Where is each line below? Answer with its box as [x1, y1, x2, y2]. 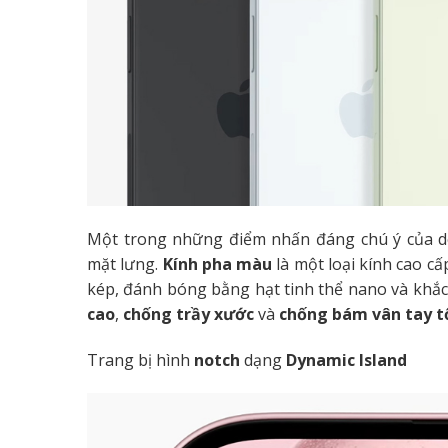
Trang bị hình [87, 348, 194, 371]
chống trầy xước [123, 302, 254, 325]
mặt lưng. [87, 252, 159, 275]
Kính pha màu [158, 252, 273, 275]
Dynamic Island [286, 348, 407, 371]
